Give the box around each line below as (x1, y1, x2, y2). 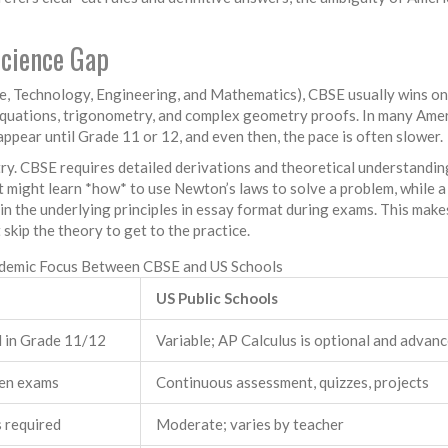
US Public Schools (156, 288, 278, 307)
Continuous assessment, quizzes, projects (156, 372, 429, 391)
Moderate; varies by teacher (156, 414, 344, 433)
